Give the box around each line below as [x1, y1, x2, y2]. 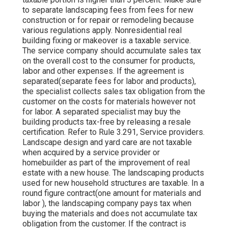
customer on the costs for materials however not [22, 96, 195, 106]
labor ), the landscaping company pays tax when [22, 198, 191, 208]
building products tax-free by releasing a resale [22, 117, 191, 127]
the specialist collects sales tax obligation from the [22, 86, 205, 96]
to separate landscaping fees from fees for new [22, 5, 193, 15]
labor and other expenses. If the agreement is [22, 66, 184, 76]
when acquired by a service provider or [22, 147, 160, 157]
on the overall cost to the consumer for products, [22, 55, 195, 66]
